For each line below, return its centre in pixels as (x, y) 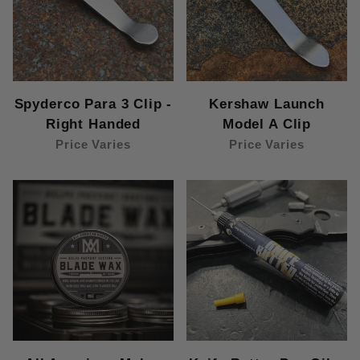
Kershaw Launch (267, 104)
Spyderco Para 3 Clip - (93, 104)
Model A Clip (267, 124)
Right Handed (93, 124)
